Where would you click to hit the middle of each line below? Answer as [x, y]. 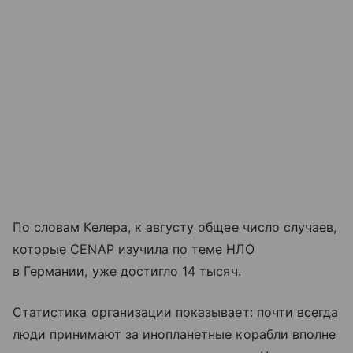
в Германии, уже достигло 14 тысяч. [127, 271]
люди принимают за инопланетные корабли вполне [175, 334]
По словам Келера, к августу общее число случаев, [175, 227]
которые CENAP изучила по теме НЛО [134, 249]
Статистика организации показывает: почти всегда [176, 312]
